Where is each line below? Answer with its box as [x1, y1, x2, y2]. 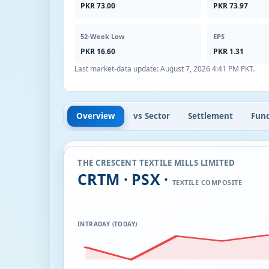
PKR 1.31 [213, 46, 244, 56]
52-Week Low [80, 32, 124, 41]
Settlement [188, 110, 233, 121]
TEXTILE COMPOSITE [172, 177, 243, 187]
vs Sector [133, 110, 170, 121]
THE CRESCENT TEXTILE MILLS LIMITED [77, 157, 235, 168]
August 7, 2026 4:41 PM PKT [160, 64, 253, 74]
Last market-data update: [74, 64, 160, 74]
